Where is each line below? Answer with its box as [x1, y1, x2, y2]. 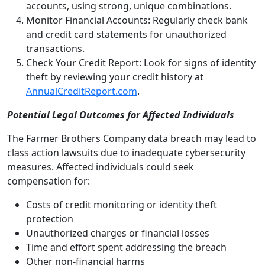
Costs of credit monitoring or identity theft [26, 198, 217, 211]
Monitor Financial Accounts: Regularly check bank [26, 14, 248, 27]
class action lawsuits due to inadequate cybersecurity [7, 146, 245, 159]
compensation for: [7, 174, 90, 188]
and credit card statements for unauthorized [26, 28, 227, 41]
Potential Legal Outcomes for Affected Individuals [7, 108, 234, 121]
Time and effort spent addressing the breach [26, 241, 227, 254]
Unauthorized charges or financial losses [26, 227, 209, 240]
